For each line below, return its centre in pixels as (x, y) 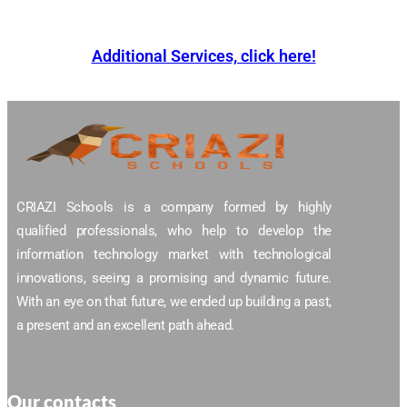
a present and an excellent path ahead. (125, 325)
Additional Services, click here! (203, 56)
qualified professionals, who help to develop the (174, 231)
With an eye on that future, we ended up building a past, (174, 302)
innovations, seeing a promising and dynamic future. (174, 278)
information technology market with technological (174, 254)
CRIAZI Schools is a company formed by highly (174, 207)
